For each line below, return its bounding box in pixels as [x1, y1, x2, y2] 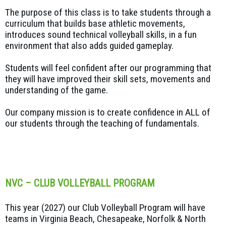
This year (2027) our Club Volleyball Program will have [5, 201, 205, 213]
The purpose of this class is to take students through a [5, 6, 211, 18]
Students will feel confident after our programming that [5, 62, 211, 74]
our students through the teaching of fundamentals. [5, 117, 199, 129]
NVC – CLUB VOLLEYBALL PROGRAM [5, 177, 155, 189]
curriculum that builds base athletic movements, [5, 17, 185, 29]
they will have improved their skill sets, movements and [5, 73, 210, 85]
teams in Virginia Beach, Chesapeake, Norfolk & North [5, 212, 206, 224]
